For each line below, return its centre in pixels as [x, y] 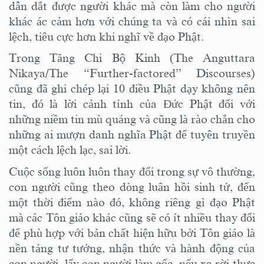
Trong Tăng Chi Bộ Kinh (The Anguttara [132, 58]
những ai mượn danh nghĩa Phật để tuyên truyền [132, 135]
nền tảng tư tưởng [55, 248]
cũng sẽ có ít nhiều [166, 217]
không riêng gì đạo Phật [190, 202]
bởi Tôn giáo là [218, 232]
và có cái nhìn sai [209, 21]
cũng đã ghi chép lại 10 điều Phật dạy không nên [132, 89]
